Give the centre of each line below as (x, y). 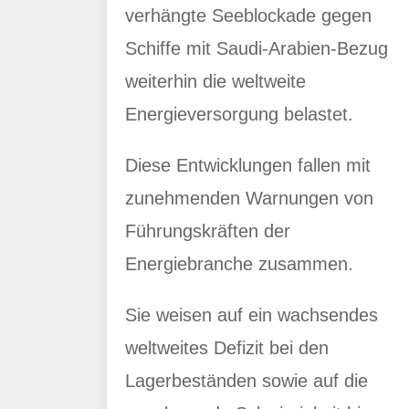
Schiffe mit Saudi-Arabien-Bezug (257, 48)
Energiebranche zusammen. (239, 264)
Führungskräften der (208, 231)
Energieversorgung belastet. (239, 114)
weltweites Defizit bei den (227, 348)
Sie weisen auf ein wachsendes (252, 315)
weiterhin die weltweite (215, 81)
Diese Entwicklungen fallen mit (248, 165)
